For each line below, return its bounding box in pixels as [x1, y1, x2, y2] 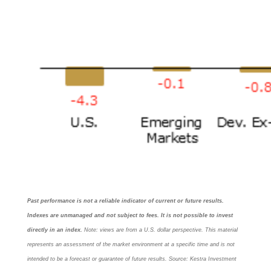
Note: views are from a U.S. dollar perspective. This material [84, 227, 238, 233]
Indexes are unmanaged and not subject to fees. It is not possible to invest [27, 212, 233, 219]
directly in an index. [27, 227, 82, 233]
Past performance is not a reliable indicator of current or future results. [27, 198, 224, 204]
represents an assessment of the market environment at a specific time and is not [27, 241, 235, 248]
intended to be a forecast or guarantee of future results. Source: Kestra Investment [27, 256, 237, 263]
